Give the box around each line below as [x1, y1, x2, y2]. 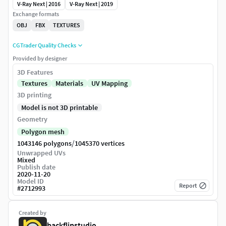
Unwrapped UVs [17, 148, 66, 158]
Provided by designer [13, 54, 67, 63]
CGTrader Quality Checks [13, 41, 76, 49]
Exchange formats [13, 10, 59, 18]
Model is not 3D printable [21, 103, 98, 112]
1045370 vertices [75, 139, 125, 148]
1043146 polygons [17, 139, 72, 148]
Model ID [17, 177, 44, 186]
